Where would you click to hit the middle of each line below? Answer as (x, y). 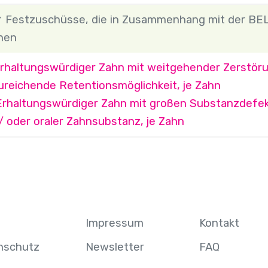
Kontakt (219, 223)
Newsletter (115, 247)
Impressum (114, 223)
